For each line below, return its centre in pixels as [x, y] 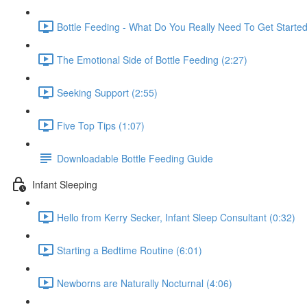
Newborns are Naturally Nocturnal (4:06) [145, 283]
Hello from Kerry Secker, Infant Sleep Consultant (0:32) [176, 217]
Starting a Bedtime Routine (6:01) [130, 250]
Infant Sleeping [65, 184]
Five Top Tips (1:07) [101, 125]
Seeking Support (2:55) [107, 92]
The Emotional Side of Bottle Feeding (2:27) [152, 59]
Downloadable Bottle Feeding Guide [135, 158]
